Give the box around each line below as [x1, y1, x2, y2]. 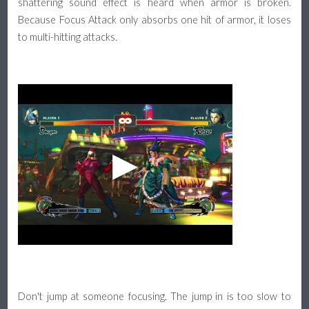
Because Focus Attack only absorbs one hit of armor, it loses [18, 13, 291, 26]
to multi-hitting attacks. [18, 30, 118, 43]
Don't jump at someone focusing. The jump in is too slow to [18, 290, 291, 303]
